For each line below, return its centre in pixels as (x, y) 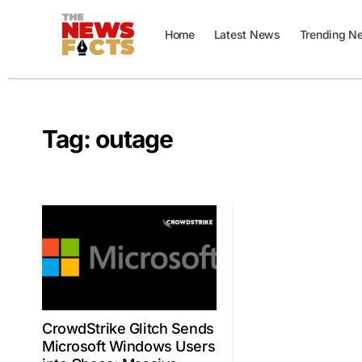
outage (135, 139)
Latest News (247, 34)
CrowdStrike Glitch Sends (128, 328)
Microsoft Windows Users (129, 346)
